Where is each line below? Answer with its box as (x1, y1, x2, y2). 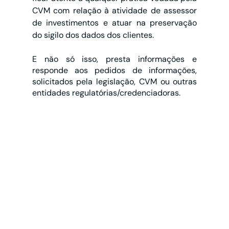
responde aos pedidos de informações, (32, 65, 197, 76)
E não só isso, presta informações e (32, 54, 197, 65)
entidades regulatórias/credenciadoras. (32, 87, 180, 99)
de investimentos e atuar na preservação (32, 17, 197, 29)
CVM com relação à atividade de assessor (32, 5, 197, 16)
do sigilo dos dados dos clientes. (32, 30, 154, 41)
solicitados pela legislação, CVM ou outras (32, 76, 197, 87)
